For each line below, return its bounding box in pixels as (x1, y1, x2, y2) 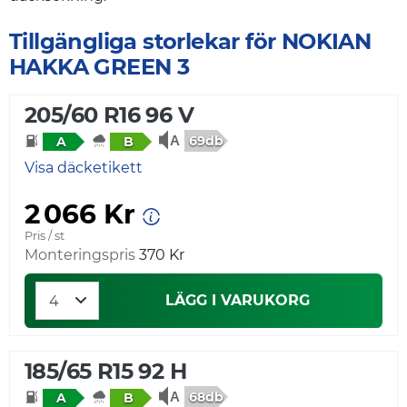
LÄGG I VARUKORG (164, 291, 310, 309)
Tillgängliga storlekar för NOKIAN (9, 28, 372, 55)
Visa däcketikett (25, 158, 143, 176)
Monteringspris (25, 245, 135, 263)
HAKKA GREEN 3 (9, 54, 190, 81)
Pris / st (25, 228, 65, 243)
